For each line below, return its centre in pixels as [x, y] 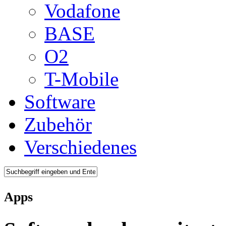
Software [60, 102]
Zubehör [58, 124]
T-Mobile [81, 79]
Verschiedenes [80, 147]
